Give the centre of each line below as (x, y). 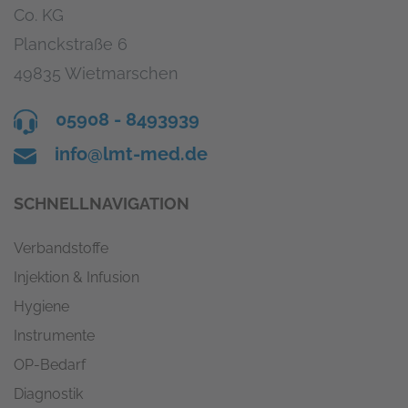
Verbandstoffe (61, 248)
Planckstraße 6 (71, 44)
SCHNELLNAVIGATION (102, 203)
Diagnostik (48, 393)
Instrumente (54, 335)
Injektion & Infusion (76, 277)
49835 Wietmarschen (96, 73)
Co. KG (39, 15)
